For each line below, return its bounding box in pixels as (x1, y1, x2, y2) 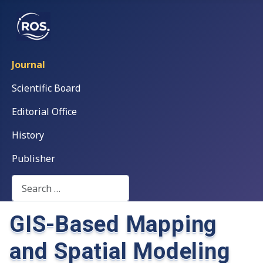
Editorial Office (12, 105, 77, 118)
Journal (12, 58, 45, 71)
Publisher (12, 152, 55, 165)
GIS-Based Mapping (9, 211, 218, 238)
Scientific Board (12, 82, 80, 95)
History (12, 129, 44, 141)
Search (11, 175, 41, 188)
